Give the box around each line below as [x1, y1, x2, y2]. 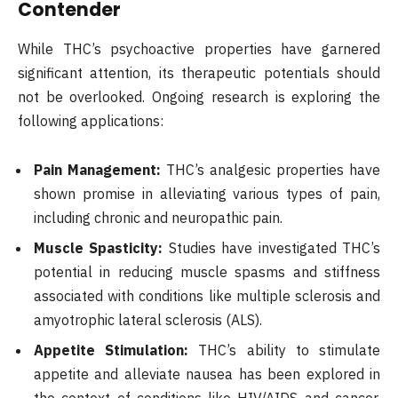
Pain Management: [34, 161, 161, 179]
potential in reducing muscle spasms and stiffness [34, 263, 380, 282]
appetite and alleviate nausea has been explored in [34, 365, 380, 384]
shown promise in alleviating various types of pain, [34, 185, 380, 203]
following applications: [18, 111, 163, 130]
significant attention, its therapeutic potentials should [18, 63, 380, 82]
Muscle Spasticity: [34, 239, 163, 258]
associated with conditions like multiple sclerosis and [34, 287, 380, 306]
